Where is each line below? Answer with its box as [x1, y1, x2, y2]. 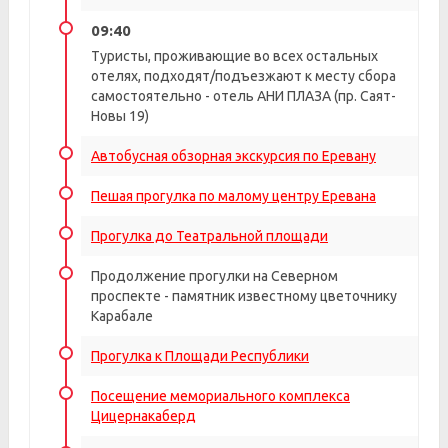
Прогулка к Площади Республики [91, 348, 309, 364]
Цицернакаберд [91, 408, 196, 424]
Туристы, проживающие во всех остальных [91, 48, 378, 64]
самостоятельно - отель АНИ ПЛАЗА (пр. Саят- [91, 88, 396, 104]
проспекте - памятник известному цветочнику [91, 288, 397, 304]
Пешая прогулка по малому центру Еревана [91, 188, 376, 204]
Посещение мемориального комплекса [91, 388, 350, 404]
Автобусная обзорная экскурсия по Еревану [91, 148, 376, 164]
